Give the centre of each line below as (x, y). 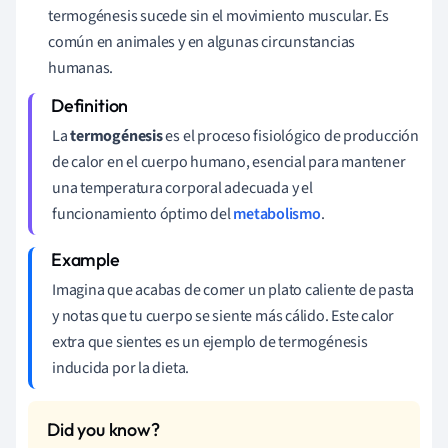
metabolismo (277, 213)
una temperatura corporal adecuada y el (182, 187)
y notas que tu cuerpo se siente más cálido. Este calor (223, 315)
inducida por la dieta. (121, 367)
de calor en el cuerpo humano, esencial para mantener (229, 161)
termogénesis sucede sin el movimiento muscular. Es (218, 15)
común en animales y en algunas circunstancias (202, 41)
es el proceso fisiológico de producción (290, 135)
